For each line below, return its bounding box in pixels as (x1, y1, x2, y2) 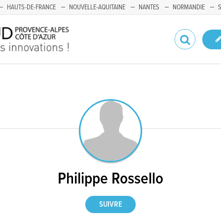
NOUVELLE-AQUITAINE (69, 3, 125, 12)
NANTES (139, 3, 159, 12)
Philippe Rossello (58, 168, 163, 190)
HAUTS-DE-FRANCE (7, 3, 56, 12)
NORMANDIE (173, 3, 205, 12)
